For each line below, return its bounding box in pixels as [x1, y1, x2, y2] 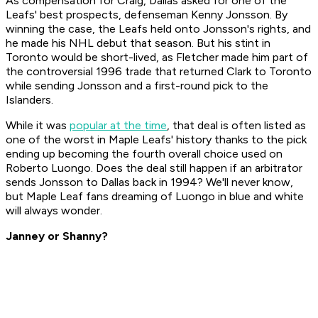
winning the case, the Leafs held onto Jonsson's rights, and [6, 22, 311, 36]
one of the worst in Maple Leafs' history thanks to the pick [6, 133, 307, 147]
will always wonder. [6, 204, 102, 218]
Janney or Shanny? [6, 229, 108, 243]
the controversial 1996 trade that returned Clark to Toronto [6, 65, 312, 79]
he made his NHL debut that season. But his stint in [6, 36, 270, 50]
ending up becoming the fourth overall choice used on [6, 147, 283, 161]
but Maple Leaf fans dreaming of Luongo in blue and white [6, 190, 304, 204]
